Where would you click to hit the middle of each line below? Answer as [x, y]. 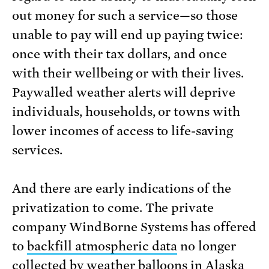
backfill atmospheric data [102, 246]
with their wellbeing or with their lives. [128, 73]
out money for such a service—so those [125, 15]
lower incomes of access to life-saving [123, 131]
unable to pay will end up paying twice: [128, 35]
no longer [207, 246]
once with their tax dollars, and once [120, 54]
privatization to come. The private [113, 207]
